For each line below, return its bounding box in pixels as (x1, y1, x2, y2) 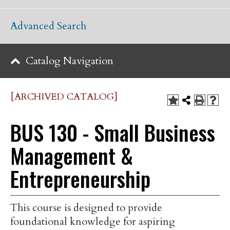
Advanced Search (10, 19, 86, 33)
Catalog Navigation (26, 54, 113, 68)
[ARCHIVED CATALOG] (11, 90, 118, 103)
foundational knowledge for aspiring (10, 215, 175, 228)
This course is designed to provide (10, 201, 162, 215)
